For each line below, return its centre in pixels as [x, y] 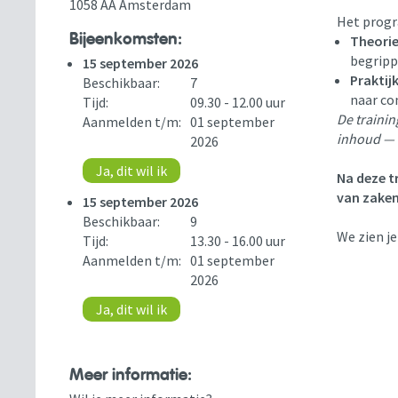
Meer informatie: [131, 375]
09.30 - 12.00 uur [238, 102]
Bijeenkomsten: [126, 39]
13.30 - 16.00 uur [238, 241]
